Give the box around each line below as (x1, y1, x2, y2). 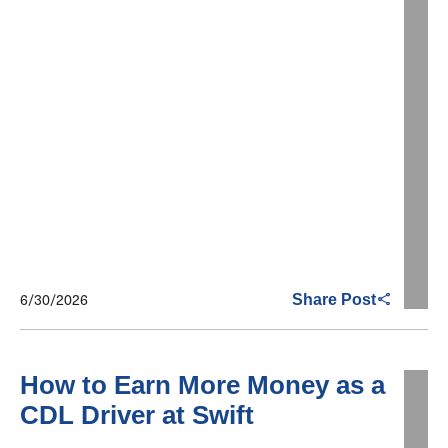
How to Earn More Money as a (20, 370, 385, 401)
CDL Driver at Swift (20, 400, 254, 431)
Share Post (292, 290, 376, 308)
